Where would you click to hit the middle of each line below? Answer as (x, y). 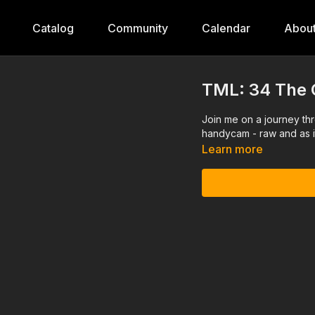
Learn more (233, 149)
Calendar (226, 28)
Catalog (53, 28)
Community (137, 28)
